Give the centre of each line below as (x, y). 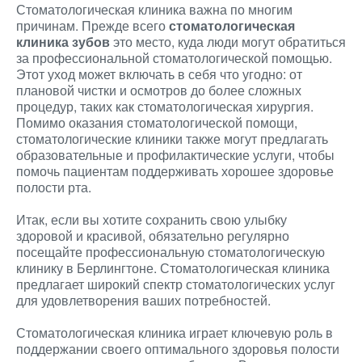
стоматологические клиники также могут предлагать (172, 139)
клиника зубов (63, 42)
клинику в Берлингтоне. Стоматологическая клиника (173, 268)
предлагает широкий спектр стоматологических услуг (176, 284)
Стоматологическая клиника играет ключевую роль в (175, 333)
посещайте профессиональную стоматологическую (170, 252)
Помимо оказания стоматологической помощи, (157, 122)
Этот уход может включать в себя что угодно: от (159, 74)
